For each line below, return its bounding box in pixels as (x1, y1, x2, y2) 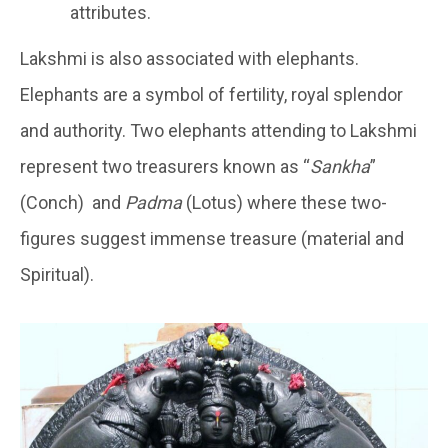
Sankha (310, 156, 370, 178)
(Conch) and (20, 192, 125, 214)
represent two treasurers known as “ (20, 156, 310, 178)
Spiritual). (20, 264, 94, 286)
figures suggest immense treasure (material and (20, 228, 404, 250)
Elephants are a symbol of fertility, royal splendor (20, 84, 403, 106)
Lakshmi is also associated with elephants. (20, 48, 359, 70)
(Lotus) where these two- (182, 192, 387, 214)
